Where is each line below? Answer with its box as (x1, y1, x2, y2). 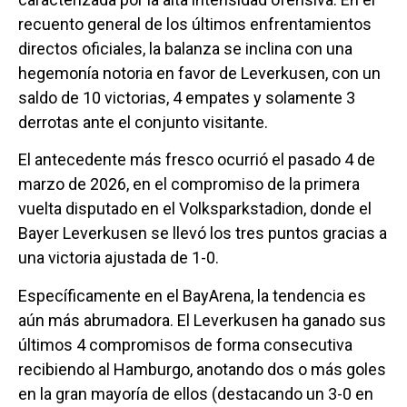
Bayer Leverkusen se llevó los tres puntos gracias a (18, 223, 387, 243)
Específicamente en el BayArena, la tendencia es (18, 285, 366, 305)
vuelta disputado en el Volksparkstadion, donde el (18, 199, 372, 219)
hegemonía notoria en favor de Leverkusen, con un (18, 63, 381, 83)
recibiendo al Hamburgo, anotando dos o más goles (18, 359, 386, 379)
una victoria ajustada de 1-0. (18, 248, 219, 268)
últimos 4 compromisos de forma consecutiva (18, 334, 352, 354)
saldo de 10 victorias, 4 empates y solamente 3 (18, 87, 355, 107)
